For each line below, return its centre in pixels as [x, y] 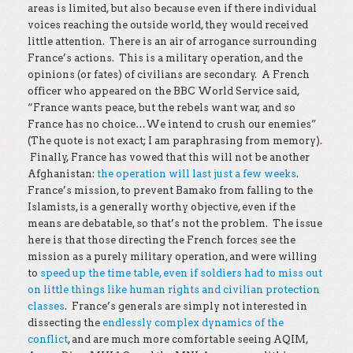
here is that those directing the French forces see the [162, 240]
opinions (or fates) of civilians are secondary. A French [169, 74]
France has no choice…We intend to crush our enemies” [172, 124]
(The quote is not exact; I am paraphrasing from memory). [175, 141]
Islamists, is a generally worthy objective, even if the [162, 207]
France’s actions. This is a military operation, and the [165, 58]
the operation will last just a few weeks [197, 174]
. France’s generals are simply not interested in [186, 306]
